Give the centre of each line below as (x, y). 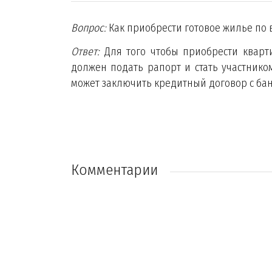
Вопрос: (89, 28)
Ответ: (85, 52)
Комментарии (114, 170)
